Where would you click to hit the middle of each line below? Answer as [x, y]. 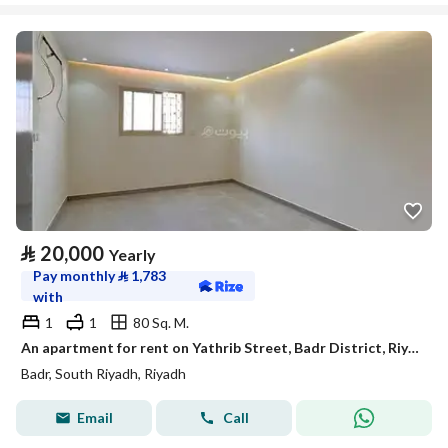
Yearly [132, 254]
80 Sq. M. [161, 322]
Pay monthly [75, 275]
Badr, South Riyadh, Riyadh [103, 373]
